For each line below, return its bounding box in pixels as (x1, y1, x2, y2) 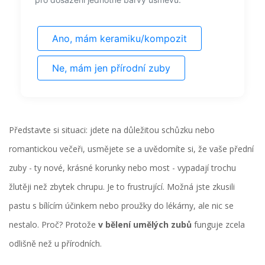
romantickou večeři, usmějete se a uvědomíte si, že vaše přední (9, 143, 254, 155)
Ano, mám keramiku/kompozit (52, 33, 187, 45)
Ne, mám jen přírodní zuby (52, 62, 170, 75)
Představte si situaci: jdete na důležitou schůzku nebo (9, 124, 215, 136)
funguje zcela (192, 219, 245, 231)
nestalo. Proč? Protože (9, 219, 98, 231)
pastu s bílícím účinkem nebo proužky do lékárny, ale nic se (9, 200, 234, 212)
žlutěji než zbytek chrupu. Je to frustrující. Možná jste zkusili (9, 181, 235, 193)
